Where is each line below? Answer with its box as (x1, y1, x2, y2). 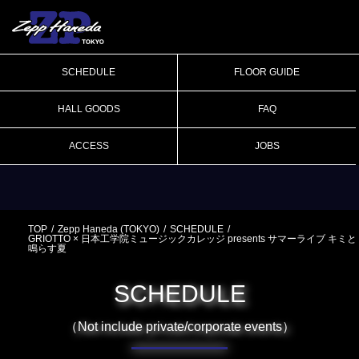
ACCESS (68, 140, 109, 152)
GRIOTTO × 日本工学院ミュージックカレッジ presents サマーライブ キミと (28, 233, 357, 245)
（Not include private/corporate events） (64, 320, 295, 334)
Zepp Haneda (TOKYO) (58, 224, 159, 236)
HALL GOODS (57, 103, 120, 115)
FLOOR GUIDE (234, 67, 300, 79)
